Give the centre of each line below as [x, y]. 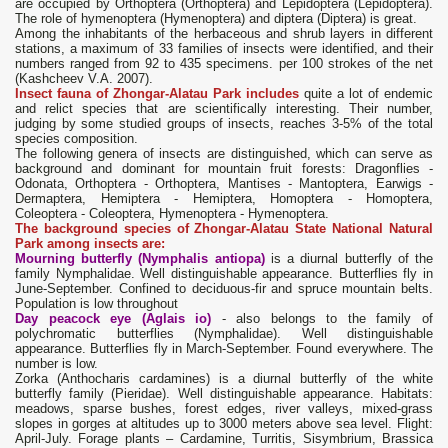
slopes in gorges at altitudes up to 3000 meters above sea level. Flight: [224, 424]
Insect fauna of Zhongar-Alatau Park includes [157, 94]
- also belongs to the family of [327, 319]
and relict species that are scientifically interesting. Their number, [224, 109]
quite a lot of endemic [368, 94]
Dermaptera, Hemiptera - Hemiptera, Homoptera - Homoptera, [224, 199]
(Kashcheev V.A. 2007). [86, 79]
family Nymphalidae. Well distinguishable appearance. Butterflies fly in [224, 274]
